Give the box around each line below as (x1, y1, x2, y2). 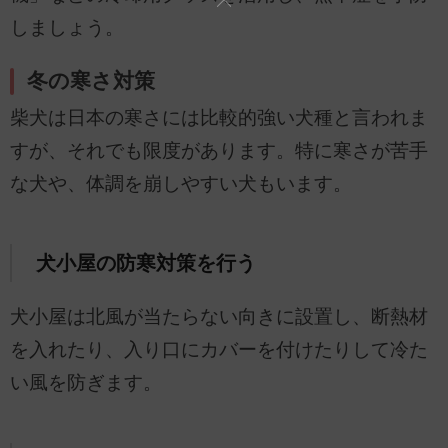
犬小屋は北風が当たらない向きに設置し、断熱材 (10, 306, 428, 328)
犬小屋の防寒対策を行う (35, 251, 256, 274)
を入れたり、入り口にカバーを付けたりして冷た (10, 339, 428, 361)
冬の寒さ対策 (27, 68, 156, 93)
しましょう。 (10, 17, 124, 39)
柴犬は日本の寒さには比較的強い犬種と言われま (10, 106, 428, 128)
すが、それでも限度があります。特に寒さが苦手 (10, 139, 428, 161)
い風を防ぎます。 (10, 372, 162, 394)
